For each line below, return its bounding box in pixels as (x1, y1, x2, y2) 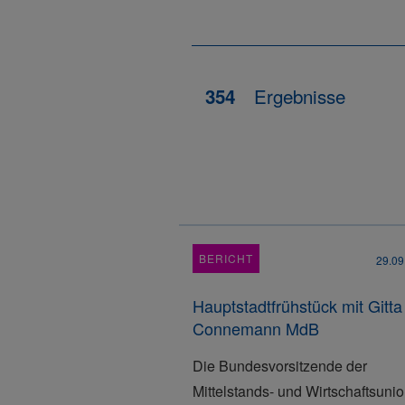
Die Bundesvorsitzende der (193, 355, 367, 376)
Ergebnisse (249, 82, 345, 109)
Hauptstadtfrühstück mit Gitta (193, 294, 402, 317)
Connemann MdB (193, 316, 319, 340)
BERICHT (199, 250, 253, 266)
